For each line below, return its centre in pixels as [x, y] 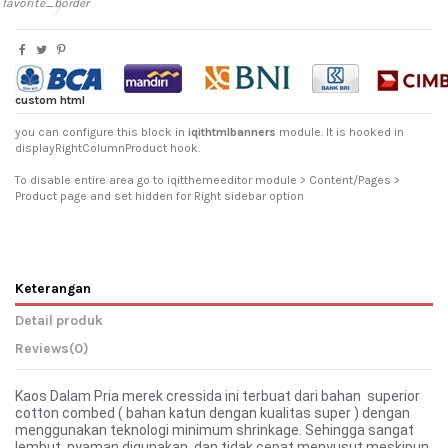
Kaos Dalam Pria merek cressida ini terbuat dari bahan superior [217, 396]
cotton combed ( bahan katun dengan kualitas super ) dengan [212, 413]
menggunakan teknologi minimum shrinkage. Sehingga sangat [214, 430]
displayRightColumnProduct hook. [107, 147]
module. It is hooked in [340, 131]
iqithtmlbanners [232, 131]
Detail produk [59, 319]
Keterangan [53, 287]
